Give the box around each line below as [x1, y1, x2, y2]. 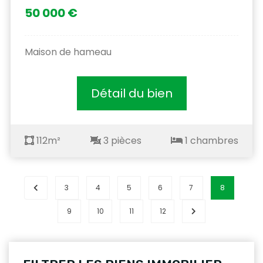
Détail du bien [90, 85, 173, 102]
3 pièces [100, 133, 141, 147]
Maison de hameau [25, 45, 112, 59]
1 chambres [183, 133, 238, 147]
